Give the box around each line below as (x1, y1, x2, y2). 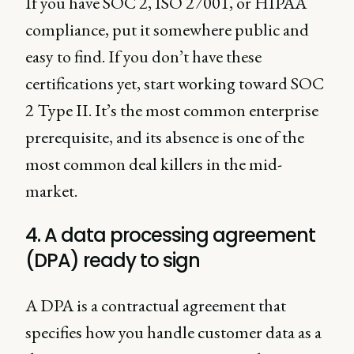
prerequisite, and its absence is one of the (25, 126, 304, 149)
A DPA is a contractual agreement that (25, 294, 286, 318)
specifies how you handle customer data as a (25, 321, 322, 345)
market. (25, 179, 77, 203)
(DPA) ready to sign (25, 247, 200, 274)
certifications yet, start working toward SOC (25, 72, 324, 96)
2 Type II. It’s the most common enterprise (25, 99, 318, 122)
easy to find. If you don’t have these (25, 45, 262, 69)
